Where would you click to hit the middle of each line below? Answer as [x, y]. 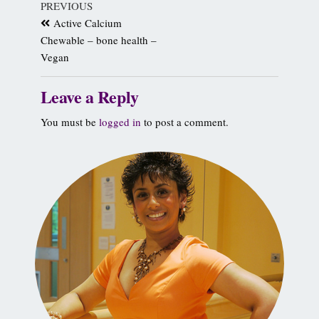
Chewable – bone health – [98, 40]
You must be [69, 122]
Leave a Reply [89, 96]
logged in [120, 122]
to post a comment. [184, 122]
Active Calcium [87, 23]
